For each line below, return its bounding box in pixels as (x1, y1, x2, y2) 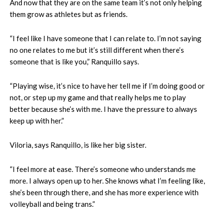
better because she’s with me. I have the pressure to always (10, 104, 197, 113)
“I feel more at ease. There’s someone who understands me (10, 164, 196, 173)
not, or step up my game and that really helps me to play (10, 93, 186, 102)
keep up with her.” (10, 116, 64, 125)
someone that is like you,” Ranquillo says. (10, 57, 140, 66)
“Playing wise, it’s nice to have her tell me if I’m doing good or (10, 81, 205, 90)
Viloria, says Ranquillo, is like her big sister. (10, 140, 146, 149)
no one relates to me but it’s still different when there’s (10, 45, 184, 54)
